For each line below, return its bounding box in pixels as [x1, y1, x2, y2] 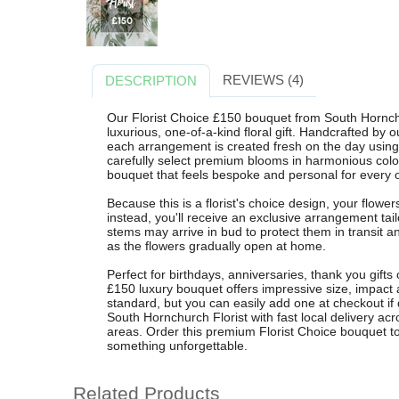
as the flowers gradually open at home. [106, 238, 326, 253]
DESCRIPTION [105, 73, 198, 89]
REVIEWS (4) [222, 72, 304, 88]
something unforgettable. [106, 338, 248, 353]
